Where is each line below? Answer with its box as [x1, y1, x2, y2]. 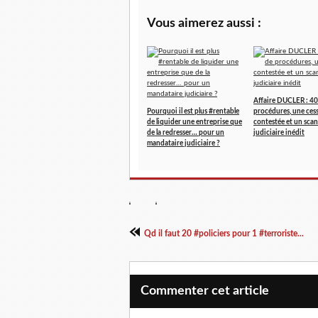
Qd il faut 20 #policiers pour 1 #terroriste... [144, 229, 304, 238]
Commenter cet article [141, 285, 269, 297]
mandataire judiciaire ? [147, 140, 220, 147]
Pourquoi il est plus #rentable [147, 108, 239, 115]
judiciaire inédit [253, 129, 305, 136]
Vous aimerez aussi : [147, 17, 261, 30]
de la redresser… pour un [147, 129, 224, 136]
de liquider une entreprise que [147, 119, 242, 126]
